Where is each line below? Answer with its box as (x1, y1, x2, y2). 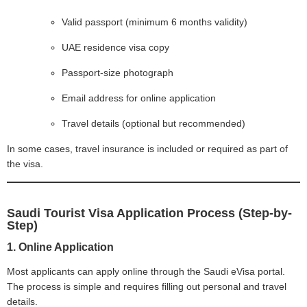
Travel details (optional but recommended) (62, 117, 245, 129)
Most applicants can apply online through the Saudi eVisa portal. (7, 265, 285, 277)
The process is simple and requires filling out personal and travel (7, 280, 286, 292)
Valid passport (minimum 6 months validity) (62, 16, 247, 27)
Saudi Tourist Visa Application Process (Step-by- (7, 206, 292, 220)
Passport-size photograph (62, 66, 173, 78)
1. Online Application (7, 241, 114, 253)
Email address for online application (62, 92, 216, 103)
